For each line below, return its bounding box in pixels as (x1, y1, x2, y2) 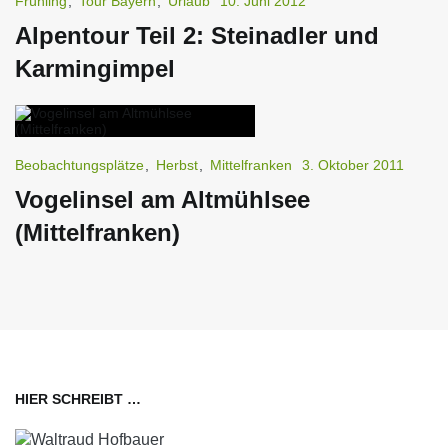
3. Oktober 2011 (302, 156, 404, 173)
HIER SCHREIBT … (15, 390, 141, 407)
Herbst (156, 156, 198, 173)
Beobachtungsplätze (15, 156, 144, 173)
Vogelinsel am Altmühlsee (15, 185, 310, 213)
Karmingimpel (15, 54, 175, 82)
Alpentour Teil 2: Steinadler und (15, 21, 379, 49)
